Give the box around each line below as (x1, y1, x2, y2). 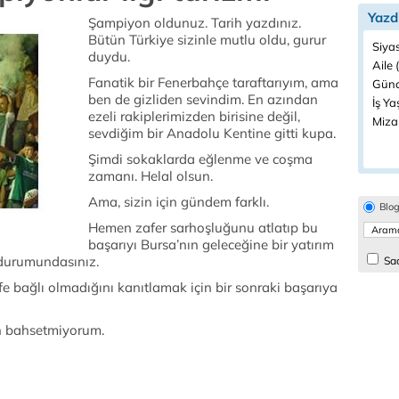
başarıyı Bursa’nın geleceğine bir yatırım (88, 236, 334, 253)
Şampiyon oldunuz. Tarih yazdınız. (88, 14, 301, 31)
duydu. (88, 48, 130, 65)
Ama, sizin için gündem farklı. (88, 193, 269, 210)
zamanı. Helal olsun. (88, 167, 213, 184)
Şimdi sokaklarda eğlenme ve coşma (88, 151, 313, 167)
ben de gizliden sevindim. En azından (88, 91, 318, 108)
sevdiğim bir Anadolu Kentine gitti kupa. (88, 125, 336, 142)
